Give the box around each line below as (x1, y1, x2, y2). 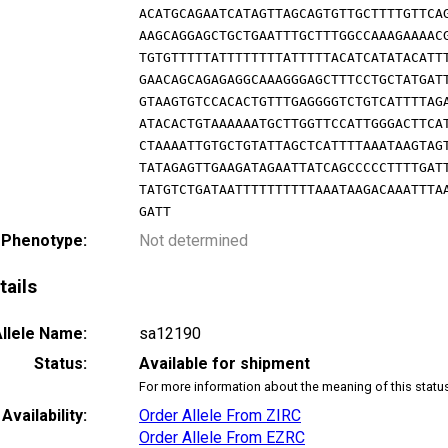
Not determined (139, 230, 248, 250)
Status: (34, 354, 87, 374)
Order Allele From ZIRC (139, 406, 301, 426)
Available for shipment (139, 354, 310, 374)
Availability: (2, 406, 87, 426)
